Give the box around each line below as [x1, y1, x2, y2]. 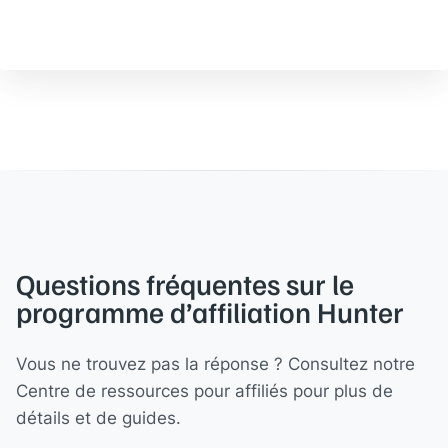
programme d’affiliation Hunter [16, 294, 404, 329]
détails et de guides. [16, 405, 181, 429]
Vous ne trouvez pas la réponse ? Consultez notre [16, 351, 415, 375]
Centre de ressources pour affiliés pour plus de [16, 378, 393, 402]
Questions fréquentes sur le [16, 266, 354, 301]
